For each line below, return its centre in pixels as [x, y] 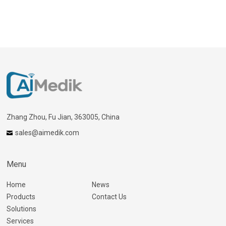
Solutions [22, 209]
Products [21, 197]
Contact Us [109, 197]
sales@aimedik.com [47, 133]
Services [20, 221]
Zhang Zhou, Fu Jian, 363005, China [63, 117]
